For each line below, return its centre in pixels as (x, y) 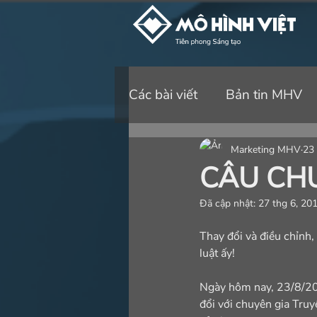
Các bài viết (163, 94)
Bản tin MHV (264, 94)
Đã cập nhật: (229, 203)
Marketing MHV (266, 149)
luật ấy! (217, 253)
